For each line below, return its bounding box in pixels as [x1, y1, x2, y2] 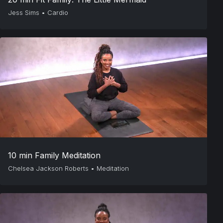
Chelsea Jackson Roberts [8, 164, 89, 172]
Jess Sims [8, 8, 39, 16]
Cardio [47, 8, 68, 16]
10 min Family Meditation [8, 150, 101, 160]
